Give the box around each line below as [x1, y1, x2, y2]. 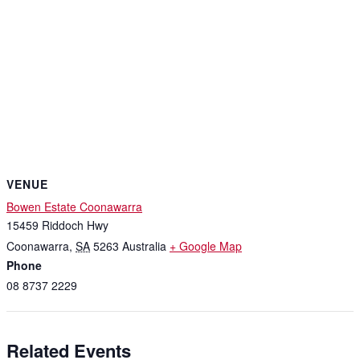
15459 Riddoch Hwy [6, 217, 108, 234]
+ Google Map [170, 238, 242, 255]
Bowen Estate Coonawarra [6, 198, 142, 215]
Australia [122, 238, 166, 255]
